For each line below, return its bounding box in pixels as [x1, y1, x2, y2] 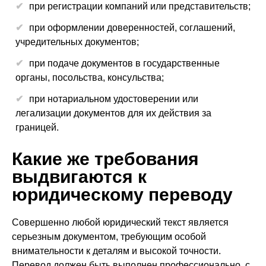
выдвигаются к [12, 167, 147, 186]
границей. [15, 122, 59, 132]
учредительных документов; [15, 37, 139, 47]
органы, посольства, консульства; [15, 72, 164, 83]
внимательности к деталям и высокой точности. [12, 246, 221, 256]
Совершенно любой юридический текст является [12, 217, 229, 227]
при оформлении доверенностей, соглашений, [29, 23, 235, 33]
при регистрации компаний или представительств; [29, 1, 251, 11]
